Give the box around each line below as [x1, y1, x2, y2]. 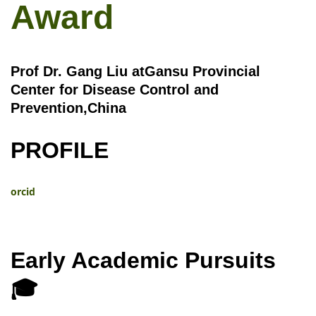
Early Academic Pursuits [11, 248, 276, 273]
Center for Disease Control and [11, 82, 219, 98]
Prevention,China [11, 100, 126, 116]
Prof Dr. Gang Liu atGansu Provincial [11, 63, 260, 80]
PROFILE [11, 137, 121, 163]
